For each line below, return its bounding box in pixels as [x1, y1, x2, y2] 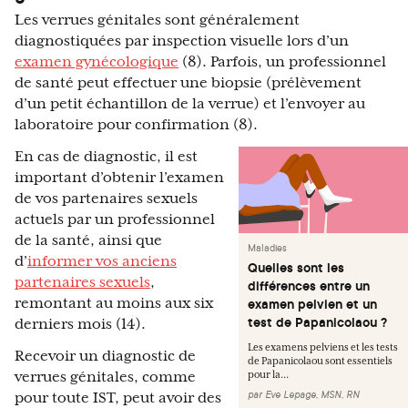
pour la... [248, 369, 289, 381]
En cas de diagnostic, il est [15, 148, 198, 166]
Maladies [248, 241, 287, 255]
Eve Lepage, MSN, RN [265, 388, 360, 402]
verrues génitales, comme [15, 369, 196, 386]
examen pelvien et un [248, 295, 377, 314]
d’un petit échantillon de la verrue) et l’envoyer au [15, 96, 365, 113]
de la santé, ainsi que [15, 232, 162, 250]
